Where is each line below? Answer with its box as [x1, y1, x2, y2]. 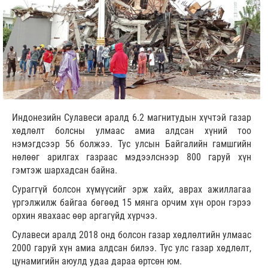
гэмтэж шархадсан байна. [12, 165, 120, 176]
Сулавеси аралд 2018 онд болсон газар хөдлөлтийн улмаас [12, 229, 251, 241]
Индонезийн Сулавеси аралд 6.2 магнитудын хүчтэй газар [12, 112, 251, 124]
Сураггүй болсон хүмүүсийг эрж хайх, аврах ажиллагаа [12, 184, 251, 196]
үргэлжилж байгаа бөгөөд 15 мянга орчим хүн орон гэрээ [12, 197, 251, 209]
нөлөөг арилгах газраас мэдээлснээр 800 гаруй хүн [12, 151, 251, 163]
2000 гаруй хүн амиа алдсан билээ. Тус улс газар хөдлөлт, [12, 242, 251, 254]
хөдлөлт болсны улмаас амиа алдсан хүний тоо [12, 125, 251, 137]
